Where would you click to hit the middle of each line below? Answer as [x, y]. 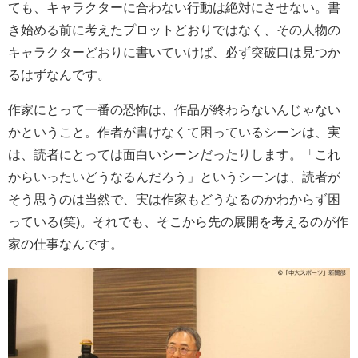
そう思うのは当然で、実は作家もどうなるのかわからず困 [174, 199]
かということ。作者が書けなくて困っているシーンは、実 [174, 132]
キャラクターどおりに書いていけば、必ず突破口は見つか [174, 52]
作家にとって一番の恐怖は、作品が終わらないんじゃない [174, 109]
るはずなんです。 [59, 74]
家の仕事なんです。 [66, 244]
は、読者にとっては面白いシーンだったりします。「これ [174, 154]
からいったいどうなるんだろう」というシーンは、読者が [174, 177]
